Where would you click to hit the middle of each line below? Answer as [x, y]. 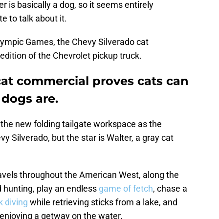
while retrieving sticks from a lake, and [103, 202]
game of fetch [126, 189]
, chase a [170, 189]
